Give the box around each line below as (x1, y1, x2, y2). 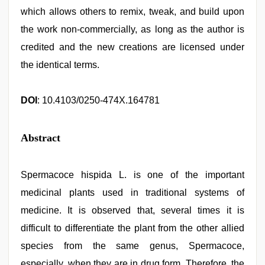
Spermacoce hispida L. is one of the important (21, 170, 244, 180)
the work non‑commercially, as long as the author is (21, 24, 244, 34)
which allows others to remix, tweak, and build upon (21, 7, 244, 17)
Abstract (21, 132, 60, 144)
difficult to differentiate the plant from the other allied (21, 223, 244, 233)
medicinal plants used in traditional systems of (21, 188, 244, 198)
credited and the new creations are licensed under (21, 42, 244, 52)
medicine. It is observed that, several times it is (21, 205, 244, 215)
